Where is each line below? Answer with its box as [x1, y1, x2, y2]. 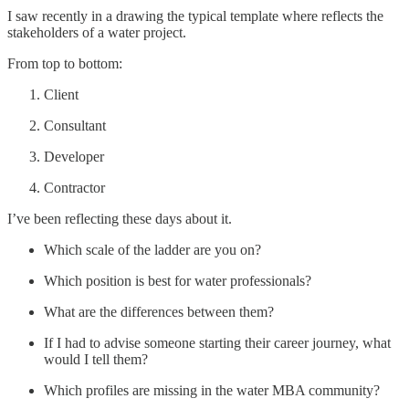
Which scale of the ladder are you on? [44, 241, 261, 257]
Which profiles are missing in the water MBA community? [44, 382, 380, 398]
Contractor [44, 179, 105, 195]
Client [44, 86, 79, 102]
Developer [44, 148, 104, 164]
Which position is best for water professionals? [44, 272, 311, 288]
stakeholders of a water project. [7, 24, 186, 40]
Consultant [44, 117, 106, 133]
